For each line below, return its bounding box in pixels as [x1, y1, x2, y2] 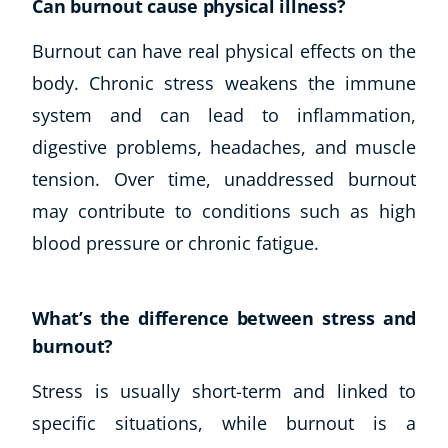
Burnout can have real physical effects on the [32, 38, 416, 63]
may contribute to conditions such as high [32, 198, 416, 223]
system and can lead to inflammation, [32, 102, 416, 127]
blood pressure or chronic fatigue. [32, 230, 324, 255]
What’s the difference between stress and [32, 305, 416, 330]
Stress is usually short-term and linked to [32, 378, 416, 403]
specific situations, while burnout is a [32, 410, 416, 435]
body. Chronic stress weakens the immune [32, 70, 416, 95]
